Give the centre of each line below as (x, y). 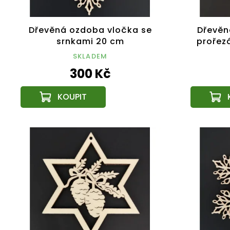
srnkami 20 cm (90, 41)
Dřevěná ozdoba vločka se (90, 30)
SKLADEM (90, 56)
